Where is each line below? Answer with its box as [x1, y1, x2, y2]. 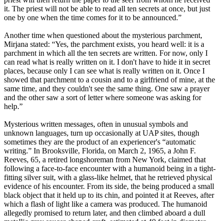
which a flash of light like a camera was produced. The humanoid [4, 200, 207, 209]
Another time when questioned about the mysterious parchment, [4, 31, 202, 40]
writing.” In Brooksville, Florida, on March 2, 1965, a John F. [4, 147, 196, 155]
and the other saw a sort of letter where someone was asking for [4, 93, 201, 102]
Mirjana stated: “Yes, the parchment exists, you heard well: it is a [4, 40, 204, 49]
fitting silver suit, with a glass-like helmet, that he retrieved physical [4, 173, 212, 182]
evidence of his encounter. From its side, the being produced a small [4, 182, 214, 191]
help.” [4, 102, 23, 111]
